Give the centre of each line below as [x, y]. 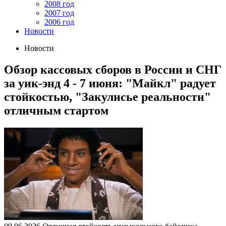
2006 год [59, 22]
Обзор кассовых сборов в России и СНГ [113, 69]
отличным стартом [56, 110]
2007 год [59, 13]
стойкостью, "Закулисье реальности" [107, 97]
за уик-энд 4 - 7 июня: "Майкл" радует [110, 83]
